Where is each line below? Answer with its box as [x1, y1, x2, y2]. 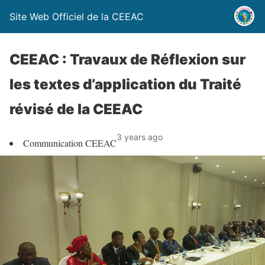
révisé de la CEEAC [9, 101, 143, 118]
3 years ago [117, 132, 163, 142]
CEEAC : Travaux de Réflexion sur [9, 51, 245, 68]
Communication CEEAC [23, 137, 117, 149]
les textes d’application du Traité [9, 76, 241, 93]
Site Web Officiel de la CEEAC [9, 11, 144, 22]
